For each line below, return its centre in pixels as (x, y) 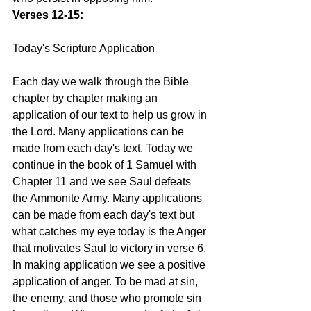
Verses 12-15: (48, 15)
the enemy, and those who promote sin (108, 298)
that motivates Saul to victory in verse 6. (111, 248)
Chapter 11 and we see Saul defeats (103, 182)
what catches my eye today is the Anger (111, 232)
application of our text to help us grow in (111, 115)
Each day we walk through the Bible (102, 82)
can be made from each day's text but (105, 215)
